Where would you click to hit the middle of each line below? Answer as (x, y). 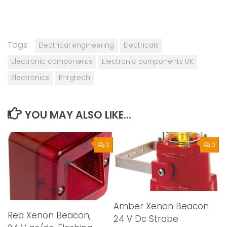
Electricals (141, 45)
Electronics (30, 78)
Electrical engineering (76, 45)
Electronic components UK (148, 61)
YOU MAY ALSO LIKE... (78, 115)
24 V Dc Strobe (146, 219)
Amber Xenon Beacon (161, 206)
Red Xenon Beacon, (49, 216)
